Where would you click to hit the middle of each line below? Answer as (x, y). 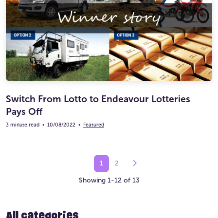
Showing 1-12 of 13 (109, 181)
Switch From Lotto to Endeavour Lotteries (98, 99)
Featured (94, 125)
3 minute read (23, 125)
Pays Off (24, 112)
